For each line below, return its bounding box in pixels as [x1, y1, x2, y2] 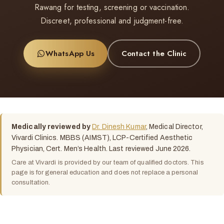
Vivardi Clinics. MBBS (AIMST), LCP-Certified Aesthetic [11, 134, 193, 141]
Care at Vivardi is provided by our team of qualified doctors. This [11, 159, 204, 166]
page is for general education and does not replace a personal [11, 169, 198, 176]
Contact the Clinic [121, 47, 187, 59]
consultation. [11, 179, 50, 186]
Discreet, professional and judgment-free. [40, 15, 184, 26]
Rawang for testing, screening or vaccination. [34, 1, 190, 13]
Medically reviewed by [11, 123, 91, 130]
